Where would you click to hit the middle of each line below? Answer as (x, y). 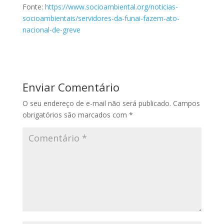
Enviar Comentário (71, 87)
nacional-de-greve (51, 29)
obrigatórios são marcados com (75, 114)
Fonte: (33, 6)
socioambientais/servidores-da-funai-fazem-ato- (101, 18)
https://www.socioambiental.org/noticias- (111, 6)
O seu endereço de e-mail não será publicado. (96, 103)
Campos (186, 103)
